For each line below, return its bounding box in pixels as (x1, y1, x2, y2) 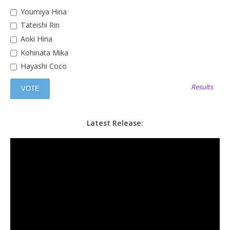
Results (191, 82, 214, 91)
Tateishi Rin (18, 20, 60, 30)
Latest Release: (87, 118, 143, 128)
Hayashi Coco (18, 61, 67, 71)
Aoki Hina (18, 34, 52, 44)
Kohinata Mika (18, 47, 68, 57)
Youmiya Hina (18, 6, 67, 16)
